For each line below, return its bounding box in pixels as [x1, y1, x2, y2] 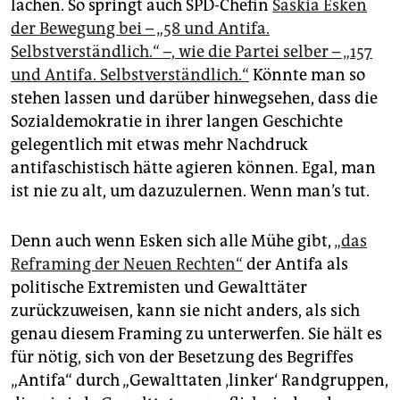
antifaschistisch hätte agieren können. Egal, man [11, 158, 376, 179]
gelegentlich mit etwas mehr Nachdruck [11, 135, 308, 155]
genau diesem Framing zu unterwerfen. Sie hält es [11, 324, 382, 345]
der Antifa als [243, 254, 348, 275]
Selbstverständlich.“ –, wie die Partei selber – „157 [11, 42, 372, 62]
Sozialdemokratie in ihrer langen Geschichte [11, 112, 343, 132]
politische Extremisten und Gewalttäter [11, 278, 307, 298]
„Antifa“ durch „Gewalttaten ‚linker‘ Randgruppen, [11, 371, 388, 391]
